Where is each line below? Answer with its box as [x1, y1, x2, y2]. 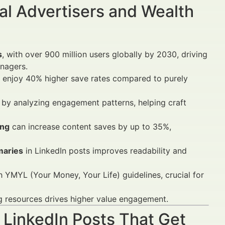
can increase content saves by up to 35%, [10, 122, 171, 132]
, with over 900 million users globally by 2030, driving [2, 49, 207, 59]
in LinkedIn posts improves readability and [23, 146, 187, 156]
